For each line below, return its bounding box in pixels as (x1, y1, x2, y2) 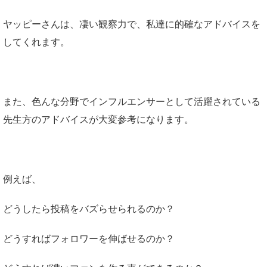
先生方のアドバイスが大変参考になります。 (3, 114, 194, 125)
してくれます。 (3, 36, 70, 47)
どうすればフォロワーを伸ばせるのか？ (3, 233, 175, 244)
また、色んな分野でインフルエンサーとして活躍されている (3, 96, 260, 107)
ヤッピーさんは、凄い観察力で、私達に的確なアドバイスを (3, 18, 260, 29)
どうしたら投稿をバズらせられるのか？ (3, 203, 175, 214)
